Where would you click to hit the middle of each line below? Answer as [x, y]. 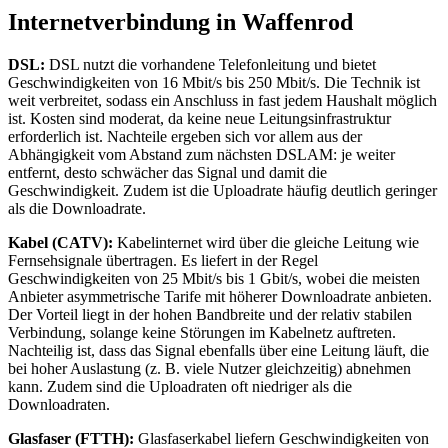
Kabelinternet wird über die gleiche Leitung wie [266, 243]
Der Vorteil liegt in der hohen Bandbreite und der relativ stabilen [210, 315]
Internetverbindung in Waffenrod [180, 22]
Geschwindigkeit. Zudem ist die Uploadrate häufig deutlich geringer [222, 191]
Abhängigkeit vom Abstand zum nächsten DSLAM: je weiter [201, 155]
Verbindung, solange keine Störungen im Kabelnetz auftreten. [202, 333]
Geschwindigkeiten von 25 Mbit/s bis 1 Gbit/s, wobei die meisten [214, 279]
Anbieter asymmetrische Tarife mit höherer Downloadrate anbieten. [220, 297]
